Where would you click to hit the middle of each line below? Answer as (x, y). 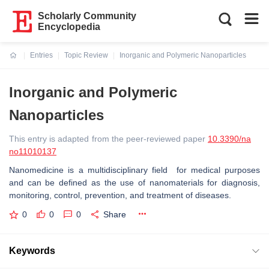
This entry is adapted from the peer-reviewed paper (108, 139)
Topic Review (86, 55)
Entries (41, 55)
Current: (24, 62)
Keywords (32, 250)
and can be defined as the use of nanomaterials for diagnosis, (134, 183)
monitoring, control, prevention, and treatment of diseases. (120, 195)
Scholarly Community (87, 16)
